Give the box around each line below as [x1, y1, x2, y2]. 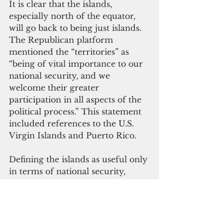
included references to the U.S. [9, 118, 136, 129]
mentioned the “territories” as [9, 47, 131, 57]
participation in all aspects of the [9, 95, 144, 105]
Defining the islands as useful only [9, 154, 150, 165]
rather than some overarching [9, 178, 134, 189]
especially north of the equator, [9, 11, 138, 21]
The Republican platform [9, 35, 115, 45]
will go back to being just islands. [9, 23, 144, 33]
